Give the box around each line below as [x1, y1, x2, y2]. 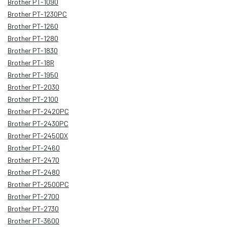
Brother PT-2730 [8, 204, 59, 213]
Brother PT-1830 [8, 46, 58, 55]
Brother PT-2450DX [8, 131, 68, 140]
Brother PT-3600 [8, 216, 59, 225]
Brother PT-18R [8, 58, 54, 67]
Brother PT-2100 [8, 94, 58, 103]
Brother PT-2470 [8, 155, 59, 164]
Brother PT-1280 [8, 33, 58, 43]
